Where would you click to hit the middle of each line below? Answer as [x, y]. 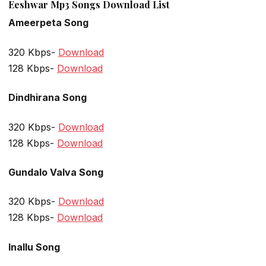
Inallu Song [34, 247]
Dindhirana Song [47, 98]
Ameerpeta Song [48, 23]
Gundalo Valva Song [56, 172]
